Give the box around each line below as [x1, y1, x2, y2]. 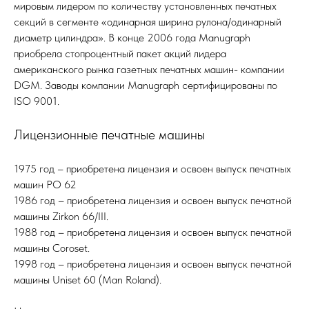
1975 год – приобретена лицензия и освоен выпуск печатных [14, 161, 291, 175]
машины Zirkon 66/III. [14, 209, 108, 223]
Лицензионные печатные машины [14, 126, 205, 143]
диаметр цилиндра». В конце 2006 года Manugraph [14, 30, 250, 44]
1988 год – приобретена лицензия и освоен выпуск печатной [14, 225, 292, 239]
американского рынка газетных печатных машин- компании [14, 62, 284, 76]
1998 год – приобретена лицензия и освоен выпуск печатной [14, 257, 292, 270]
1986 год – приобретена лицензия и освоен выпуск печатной [14, 193, 292, 207]
